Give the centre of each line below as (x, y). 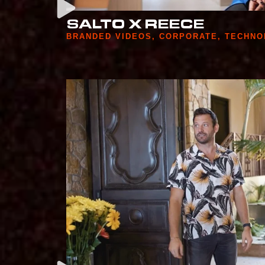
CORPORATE (188, 37)
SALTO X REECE (135, 26)
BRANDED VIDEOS (109, 37)
